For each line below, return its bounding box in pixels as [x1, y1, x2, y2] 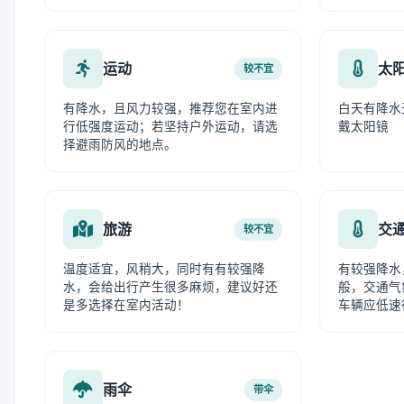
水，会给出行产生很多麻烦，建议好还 [63, 280, 278, 294]
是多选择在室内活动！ [63, 298, 189, 312]
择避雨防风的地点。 [63, 137, 177, 151]
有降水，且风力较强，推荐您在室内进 [63, 101, 278, 115]
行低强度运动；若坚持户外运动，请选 [63, 119, 278, 133]
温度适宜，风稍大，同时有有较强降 [63, 262, 265, 276]
